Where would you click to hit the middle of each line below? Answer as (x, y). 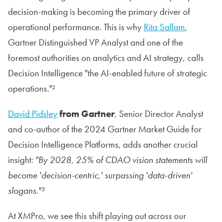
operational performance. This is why (76, 27)
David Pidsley (33, 113)
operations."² (32, 88)
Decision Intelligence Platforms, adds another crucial (103, 144)
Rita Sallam (164, 27)
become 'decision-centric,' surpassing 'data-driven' (100, 175)
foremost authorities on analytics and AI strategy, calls (106, 57)
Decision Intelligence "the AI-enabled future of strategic (108, 73)
